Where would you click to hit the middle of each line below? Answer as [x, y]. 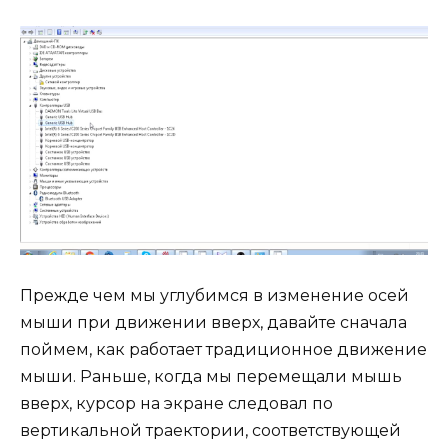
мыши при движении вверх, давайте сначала [213, 323]
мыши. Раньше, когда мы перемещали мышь [211, 377]
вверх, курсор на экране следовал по [176, 404]
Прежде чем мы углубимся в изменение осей [214, 296]
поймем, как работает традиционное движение [223, 350]
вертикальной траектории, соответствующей [210, 431]
